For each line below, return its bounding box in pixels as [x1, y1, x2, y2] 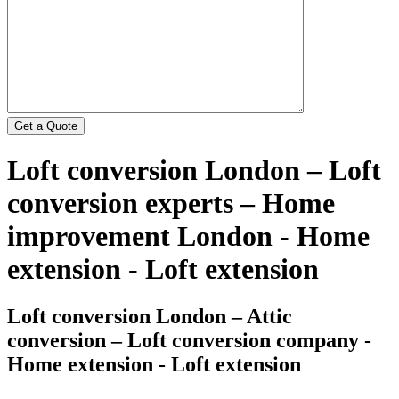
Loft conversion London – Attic [7, 305, 292, 329]
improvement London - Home [7, 219, 370, 252]
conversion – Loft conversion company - [7, 329, 371, 353]
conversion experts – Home [7, 186, 335, 219]
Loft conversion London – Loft [7, 153, 381, 186]
